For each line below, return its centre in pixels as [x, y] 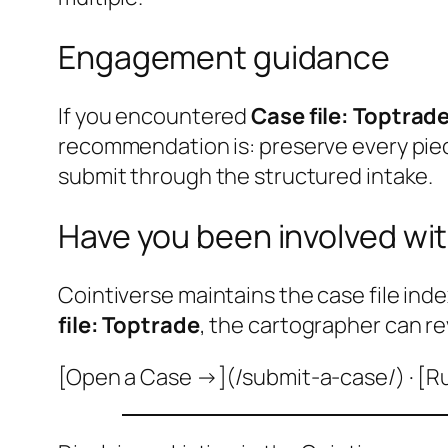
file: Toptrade [129, 325]
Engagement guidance [224, 56]
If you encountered [155, 116]
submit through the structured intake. [246, 176]
